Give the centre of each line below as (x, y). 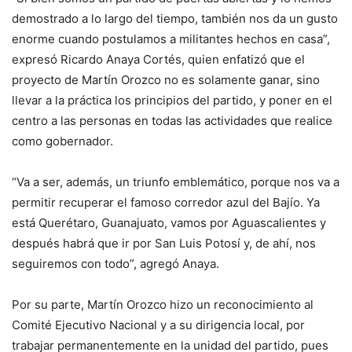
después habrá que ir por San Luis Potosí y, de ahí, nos (164, 244)
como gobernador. (62, 141)
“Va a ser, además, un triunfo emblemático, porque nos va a (176, 182)
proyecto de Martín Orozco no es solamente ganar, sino (166, 80)
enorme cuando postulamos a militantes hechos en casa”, (171, 39)
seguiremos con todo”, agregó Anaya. (115, 264)
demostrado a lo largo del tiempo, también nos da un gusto (175, 19)
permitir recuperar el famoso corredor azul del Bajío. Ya (166, 203)
